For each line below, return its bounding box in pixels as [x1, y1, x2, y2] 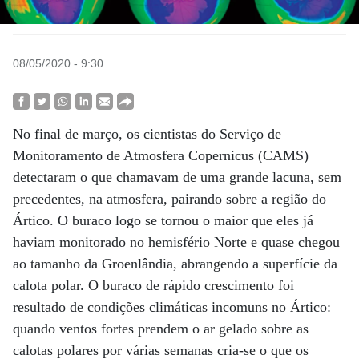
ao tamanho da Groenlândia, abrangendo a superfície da [13, 256, 337, 272]
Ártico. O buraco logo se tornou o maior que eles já [13, 212, 313, 228]
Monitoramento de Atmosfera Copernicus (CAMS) [13, 147, 309, 163]
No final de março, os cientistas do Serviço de [13, 126, 281, 142]
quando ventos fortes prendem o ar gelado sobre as [13, 321, 309, 337]
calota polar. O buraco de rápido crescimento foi [13, 277, 294, 293]
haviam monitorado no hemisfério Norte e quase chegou [13, 234, 340, 250]
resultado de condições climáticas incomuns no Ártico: [13, 299, 331, 315]
